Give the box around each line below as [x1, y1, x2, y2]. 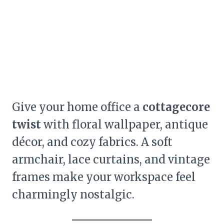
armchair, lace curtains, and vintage [12, 152, 210, 167]
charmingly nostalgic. [12, 187, 134, 202]
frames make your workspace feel [12, 170, 195, 184]
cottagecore [142, 100, 210, 114]
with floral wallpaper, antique [41, 117, 208, 132]
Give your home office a [12, 100, 142, 114]
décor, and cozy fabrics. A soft [12, 135, 172, 149]
